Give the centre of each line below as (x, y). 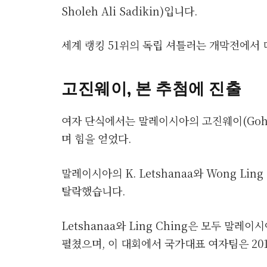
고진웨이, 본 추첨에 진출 (152, 87)
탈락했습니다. (93, 190)
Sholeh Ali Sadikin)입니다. (129, 10)
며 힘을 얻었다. (96, 139)
